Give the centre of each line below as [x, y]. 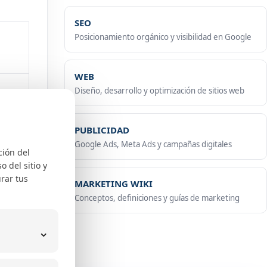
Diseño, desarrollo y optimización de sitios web [159, 91]
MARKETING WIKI [114, 184]
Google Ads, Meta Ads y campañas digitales [153, 144]
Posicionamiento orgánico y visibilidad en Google [163, 37]
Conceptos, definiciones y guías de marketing [157, 198]
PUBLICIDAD [102, 130]
